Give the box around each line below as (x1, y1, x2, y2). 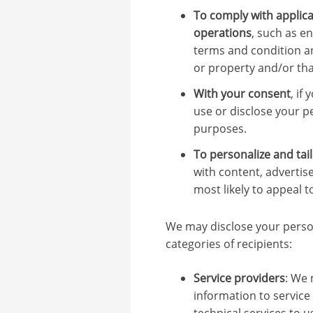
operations (193, 24, 252, 41)
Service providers (193, 270, 285, 286)
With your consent (193, 85, 291, 101)
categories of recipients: (165, 235, 292, 252)
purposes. (193, 120, 247, 136)
